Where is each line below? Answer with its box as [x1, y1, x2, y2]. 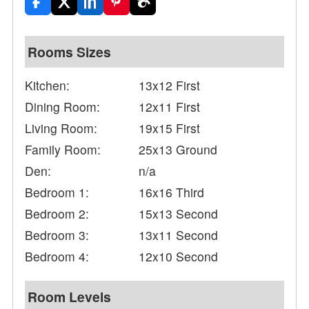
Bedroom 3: [25, 226, 90, 244]
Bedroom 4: [25, 248, 90, 266]
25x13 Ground [139, 141, 218, 159]
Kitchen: [25, 77, 70, 94]
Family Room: [25, 141, 101, 159]
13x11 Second [139, 226, 219, 244]
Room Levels [28, 287, 112, 307]
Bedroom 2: [25, 205, 90, 223]
